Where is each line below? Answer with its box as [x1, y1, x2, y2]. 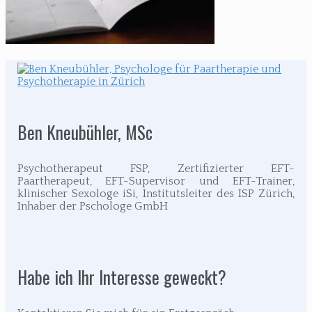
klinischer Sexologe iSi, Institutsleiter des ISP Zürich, [17, 187, 295, 200]
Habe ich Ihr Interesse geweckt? [17, 264, 227, 290]
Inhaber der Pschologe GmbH [17, 199, 169, 212]
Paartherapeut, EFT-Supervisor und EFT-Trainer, [17, 174, 295, 187]
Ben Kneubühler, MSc [17, 119, 153, 145]
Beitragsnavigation [5, 58, 152, 91]
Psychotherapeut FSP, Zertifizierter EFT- [17, 162, 295, 175]
